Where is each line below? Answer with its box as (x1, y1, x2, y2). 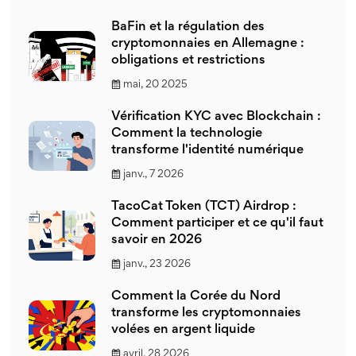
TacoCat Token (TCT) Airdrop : (111, 200, 296, 213)
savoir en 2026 (111, 234, 202, 246)
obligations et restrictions (111, 54, 265, 67)
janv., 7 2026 (123, 169, 184, 180)
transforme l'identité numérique (111, 144, 304, 157)
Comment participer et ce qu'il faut (111, 217, 323, 230)
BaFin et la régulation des (111, 21, 265, 33)
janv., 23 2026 (123, 259, 191, 269)
